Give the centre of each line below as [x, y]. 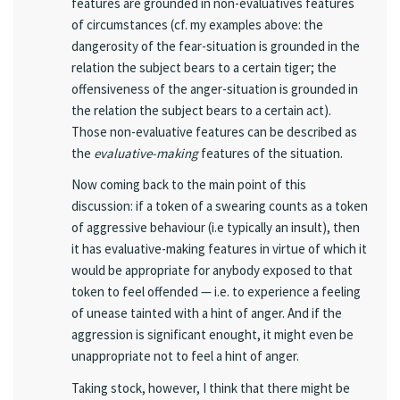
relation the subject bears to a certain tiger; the [204, 67]
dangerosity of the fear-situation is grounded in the [216, 46]
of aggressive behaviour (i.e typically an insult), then [216, 228]
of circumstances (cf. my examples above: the [197, 25]
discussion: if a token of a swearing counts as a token [220, 206]
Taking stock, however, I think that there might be [211, 387]
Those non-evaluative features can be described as [214, 132]
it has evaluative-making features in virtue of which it [219, 249]
